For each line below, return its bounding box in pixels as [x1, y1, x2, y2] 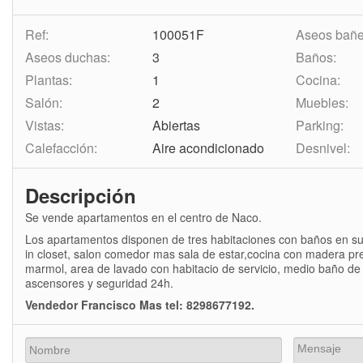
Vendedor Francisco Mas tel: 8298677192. [25, 297, 254, 313]
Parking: [295, 116, 344, 135]
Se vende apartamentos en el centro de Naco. [25, 209, 262, 225]
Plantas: [25, 70, 72, 89]
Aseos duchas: [25, 48, 110, 66]
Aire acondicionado [152, 139, 265, 157]
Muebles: [295, 93, 348, 112]
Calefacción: [25, 139, 97, 157]
